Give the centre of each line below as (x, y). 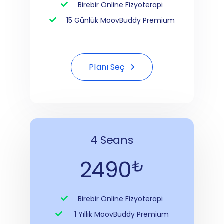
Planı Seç (107, 67)
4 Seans (112, 140)
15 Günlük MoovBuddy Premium (120, 20)
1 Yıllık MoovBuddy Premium (120, 214)
